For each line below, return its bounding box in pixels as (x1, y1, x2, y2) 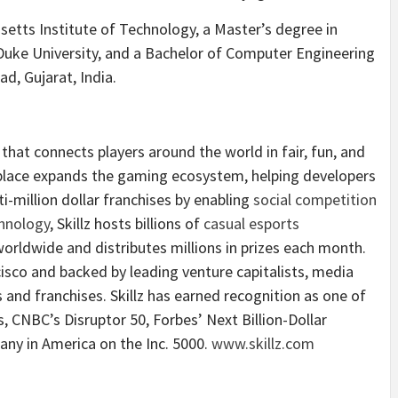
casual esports (203, 212, 299, 234)
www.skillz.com (211, 332, 314, 354)
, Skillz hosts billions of (50, 212, 203, 234)
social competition (253, 188, 377, 210)
